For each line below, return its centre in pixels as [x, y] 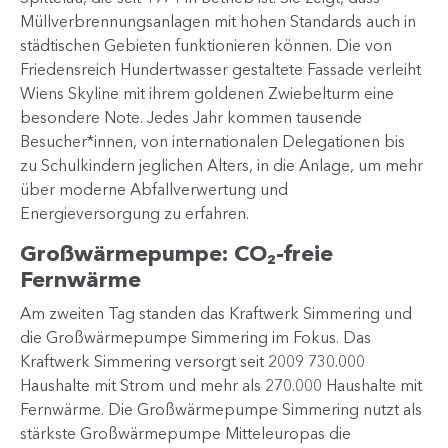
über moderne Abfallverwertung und [154, 189]
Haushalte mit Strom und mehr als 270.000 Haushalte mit [221, 385]
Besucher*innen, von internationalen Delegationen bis [212, 141]
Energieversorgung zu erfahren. [134, 213]
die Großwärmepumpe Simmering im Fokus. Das [195, 337]
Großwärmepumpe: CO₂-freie [176, 254]
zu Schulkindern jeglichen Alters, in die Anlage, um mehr [221, 165]
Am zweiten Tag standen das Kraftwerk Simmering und [216, 313]
